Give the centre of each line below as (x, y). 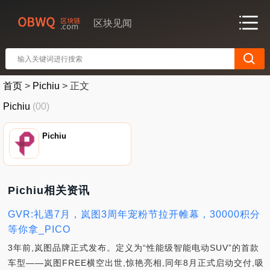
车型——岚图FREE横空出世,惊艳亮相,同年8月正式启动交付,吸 (136, 262)
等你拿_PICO (39, 229)
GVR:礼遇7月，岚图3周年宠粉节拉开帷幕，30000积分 (134, 214)
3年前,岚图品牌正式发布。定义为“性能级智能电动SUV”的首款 (133, 247)
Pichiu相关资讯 (49, 190)
